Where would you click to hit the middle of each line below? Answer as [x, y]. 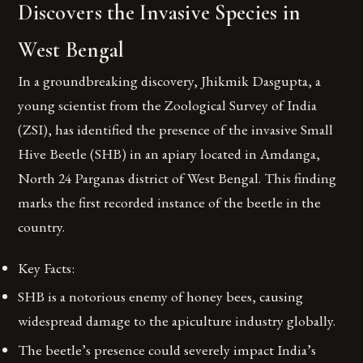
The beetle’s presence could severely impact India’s [167, 349]
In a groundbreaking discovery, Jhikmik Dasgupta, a [170, 81]
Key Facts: [47, 268]
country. [42, 226]
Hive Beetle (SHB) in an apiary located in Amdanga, [169, 154]
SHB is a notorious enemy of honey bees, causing [161, 297]
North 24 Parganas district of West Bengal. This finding [177, 178]
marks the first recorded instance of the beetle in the [170, 202]
